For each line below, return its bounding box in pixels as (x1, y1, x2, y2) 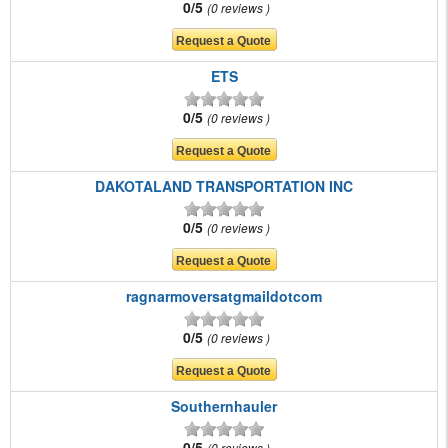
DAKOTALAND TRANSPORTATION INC (95, 176, 353, 197)
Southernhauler (171, 396, 277, 417)
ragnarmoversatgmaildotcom (126, 286, 322, 307)
